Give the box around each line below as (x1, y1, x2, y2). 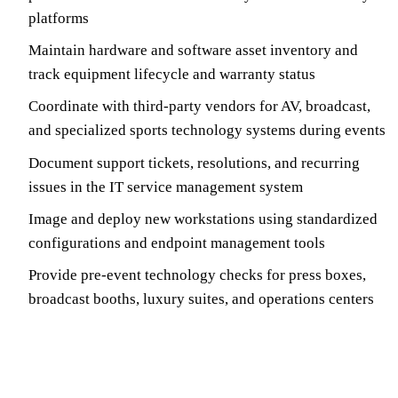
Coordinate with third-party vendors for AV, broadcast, (28, 98, 370, 115)
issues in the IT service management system (28, 178, 303, 195)
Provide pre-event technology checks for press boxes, (28, 267, 366, 284)
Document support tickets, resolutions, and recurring (28, 154, 360, 171)
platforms (28, 9, 89, 27)
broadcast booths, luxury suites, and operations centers (28, 291, 374, 308)
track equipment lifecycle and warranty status (28, 65, 315, 83)
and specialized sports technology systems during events (28, 122, 386, 139)
